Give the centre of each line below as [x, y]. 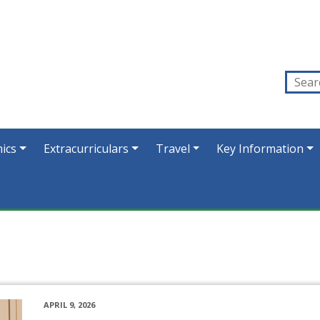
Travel [172, 149]
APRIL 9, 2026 [69, 305]
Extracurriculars [86, 149]
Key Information [260, 149]
